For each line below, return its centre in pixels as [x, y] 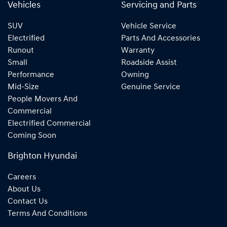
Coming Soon [32, 136]
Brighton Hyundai [42, 156]
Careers [22, 177]
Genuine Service [151, 87]
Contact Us [28, 201]
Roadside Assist [149, 63]
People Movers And [43, 99]
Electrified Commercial [49, 123]
